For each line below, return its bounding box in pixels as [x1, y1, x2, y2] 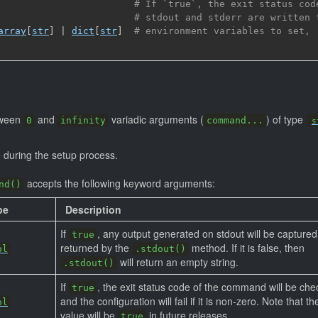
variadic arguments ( [109, 112, 204, 126]
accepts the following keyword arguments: [24, 176, 215, 190]
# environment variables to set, [134, 25, 310, 36]
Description [65, 202, 121, 216]
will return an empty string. [117, 255, 238, 269]
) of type [266, 112, 306, 126]
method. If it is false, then [189, 241, 305, 255]
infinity [60, 115, 106, 126]
